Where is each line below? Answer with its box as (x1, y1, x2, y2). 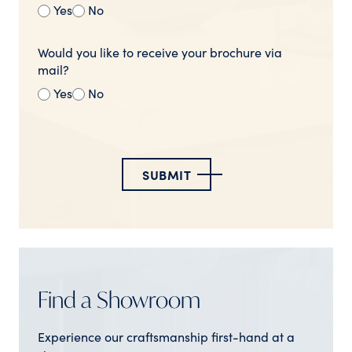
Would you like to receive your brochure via (38, 42, 282, 60)
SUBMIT (142, 165, 191, 183)
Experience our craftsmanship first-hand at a (38, 327, 295, 345)
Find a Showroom (38, 284, 200, 314)
